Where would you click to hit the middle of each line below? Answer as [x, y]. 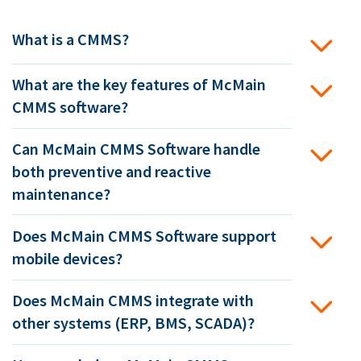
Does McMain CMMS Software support [144, 237]
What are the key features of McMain [139, 85]
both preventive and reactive [112, 172]
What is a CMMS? [71, 40]
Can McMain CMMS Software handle [136, 149]
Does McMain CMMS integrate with [133, 301]
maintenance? [61, 195]
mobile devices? [67, 259]
